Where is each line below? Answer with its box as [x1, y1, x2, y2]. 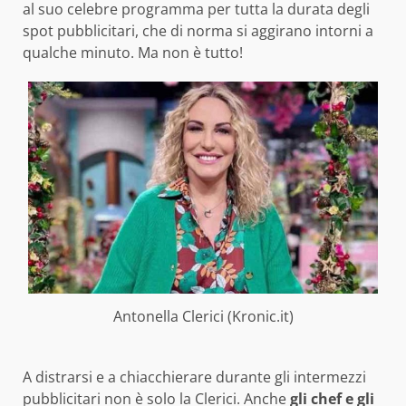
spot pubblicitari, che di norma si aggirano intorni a [23, 21, 373, 42]
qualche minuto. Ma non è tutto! [23, 43, 243, 63]
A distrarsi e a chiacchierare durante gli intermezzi [23, 367, 366, 388]
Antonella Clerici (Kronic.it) [112, 306, 294, 327]
